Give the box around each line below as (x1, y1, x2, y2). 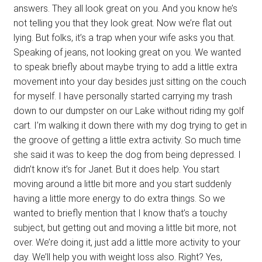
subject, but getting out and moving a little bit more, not (13, 222, 236, 233)
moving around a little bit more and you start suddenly (13, 178, 232, 189)
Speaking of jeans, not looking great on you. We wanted (13, 46, 241, 58)
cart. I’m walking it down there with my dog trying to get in (13, 119, 247, 131)
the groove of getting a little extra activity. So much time (13, 134, 241, 146)
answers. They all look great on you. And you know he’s (13, 2, 237, 14)
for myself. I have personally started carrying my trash (13, 90, 232, 102)
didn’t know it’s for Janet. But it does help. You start (13, 163, 219, 175)
